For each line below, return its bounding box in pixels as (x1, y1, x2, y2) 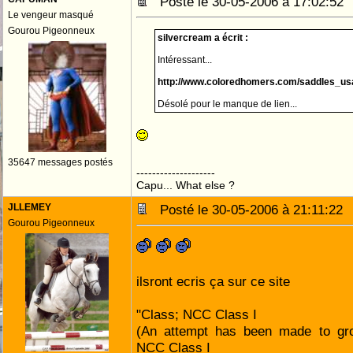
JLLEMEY (8, 202, 51, 213)
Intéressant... (158, 54, 212, 65)
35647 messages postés (8, 157, 113, 168)
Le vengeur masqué (8, 9, 94, 20)
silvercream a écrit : (158, 32, 248, 43)
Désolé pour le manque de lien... (158, 98, 297, 110)
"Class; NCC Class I (136, 307, 257, 322)
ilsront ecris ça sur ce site (136, 273, 290, 289)
